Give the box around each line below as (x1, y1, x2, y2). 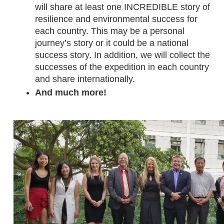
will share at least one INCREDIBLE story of (35, 1, 210, 12)
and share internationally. (35, 73, 138, 84)
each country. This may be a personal (35, 25, 185, 36)
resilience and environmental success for (35, 13, 198, 24)
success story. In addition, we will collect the (35, 49, 210, 60)
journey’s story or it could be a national (35, 37, 189, 48)
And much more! (35, 87, 107, 97)
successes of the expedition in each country (35, 61, 209, 72)
